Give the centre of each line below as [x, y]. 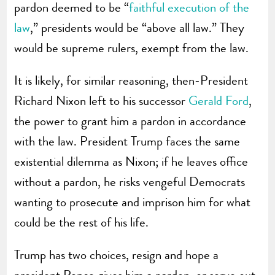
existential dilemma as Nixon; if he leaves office [131, 161]
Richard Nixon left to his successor [102, 100]
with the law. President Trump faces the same [127, 141]
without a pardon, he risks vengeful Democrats [130, 181]
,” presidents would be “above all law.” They [137, 27]
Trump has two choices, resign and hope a [117, 254]
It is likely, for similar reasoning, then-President [131, 80]
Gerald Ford [219, 100]
